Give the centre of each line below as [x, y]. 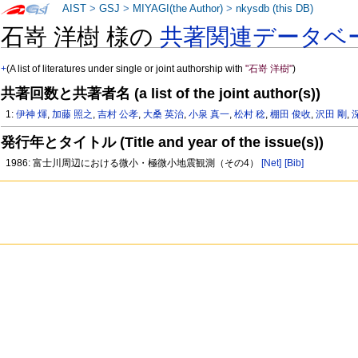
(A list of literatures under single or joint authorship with [126, 69]
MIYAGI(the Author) [178, 9]
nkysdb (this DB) [275, 9]
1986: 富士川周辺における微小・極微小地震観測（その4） [134, 163]
